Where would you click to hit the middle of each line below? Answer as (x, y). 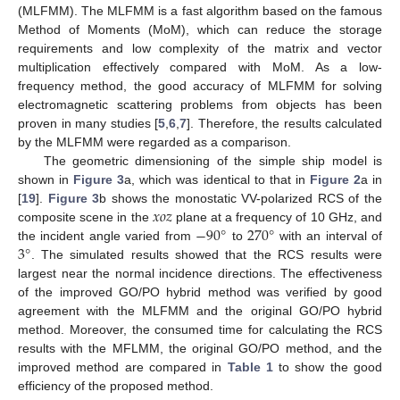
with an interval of (329, 235)
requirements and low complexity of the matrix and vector (200, 48)
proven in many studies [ (88, 123)
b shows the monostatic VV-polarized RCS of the (241, 198)
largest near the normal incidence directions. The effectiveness (200, 273)
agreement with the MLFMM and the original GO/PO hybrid (200, 310)
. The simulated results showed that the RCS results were (206, 254)
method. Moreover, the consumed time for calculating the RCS (200, 329)
